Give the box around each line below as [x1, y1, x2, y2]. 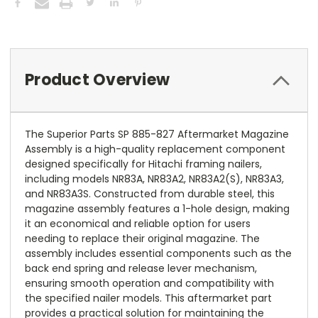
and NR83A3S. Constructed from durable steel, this [25, 186, 275, 201]
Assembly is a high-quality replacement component [25, 141, 285, 156]
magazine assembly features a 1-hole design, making [25, 201, 290, 216]
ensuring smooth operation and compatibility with [25, 275, 274, 290]
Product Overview [25, 68, 170, 91]
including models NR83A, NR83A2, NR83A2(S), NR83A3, [25, 171, 284, 186]
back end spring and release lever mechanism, [25, 261, 257, 275]
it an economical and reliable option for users [25, 216, 251, 231]
